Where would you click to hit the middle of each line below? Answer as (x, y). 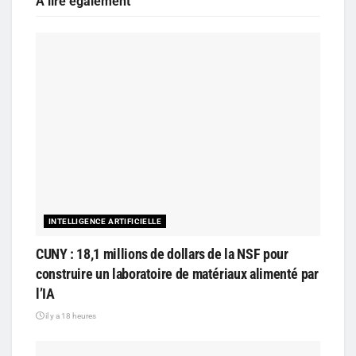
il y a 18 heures (70, 315)
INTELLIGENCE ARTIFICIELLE (105, 221)
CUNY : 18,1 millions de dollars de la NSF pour (162, 253)
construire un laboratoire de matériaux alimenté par (177, 273)
